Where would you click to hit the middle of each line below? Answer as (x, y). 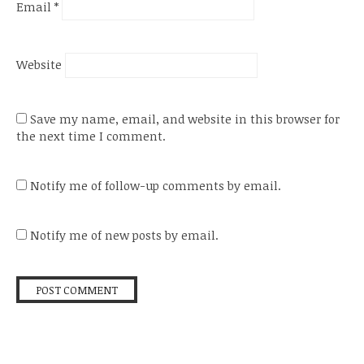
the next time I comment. (91, 136)
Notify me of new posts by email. (124, 235)
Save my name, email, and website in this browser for (185, 119)
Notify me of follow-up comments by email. (156, 185)
